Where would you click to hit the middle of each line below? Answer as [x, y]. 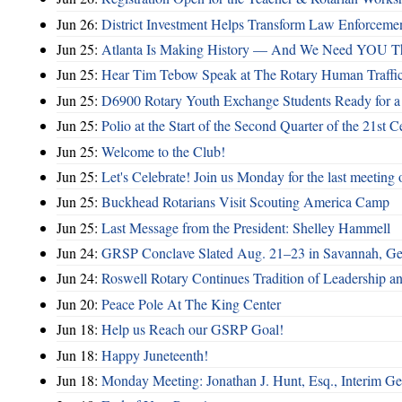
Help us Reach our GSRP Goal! [192, 329]
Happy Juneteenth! [155, 354]
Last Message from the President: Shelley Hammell [246, 227]
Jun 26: [79, 23]
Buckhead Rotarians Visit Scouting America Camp [245, 202]
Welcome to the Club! [163, 151]
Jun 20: [79, 303]
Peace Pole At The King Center [191, 303]
